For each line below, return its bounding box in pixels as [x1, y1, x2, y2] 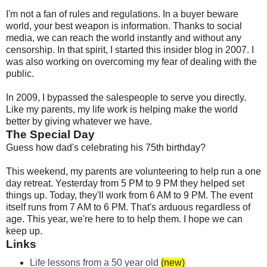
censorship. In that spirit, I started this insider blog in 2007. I [6, 45, 254, 55]
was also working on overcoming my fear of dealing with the [6, 57, 257, 67]
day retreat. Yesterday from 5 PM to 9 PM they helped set [6, 178, 244, 189]
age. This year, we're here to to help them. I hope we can [6, 214, 243, 225]
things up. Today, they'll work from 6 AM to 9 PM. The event [6, 190, 253, 201]
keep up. [6, 226, 42, 237]
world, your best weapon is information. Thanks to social [6, 21, 242, 32]
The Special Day [6, 128, 95, 141]
